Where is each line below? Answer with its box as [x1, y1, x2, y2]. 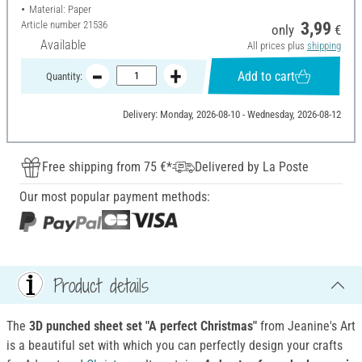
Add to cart [238, 68, 296, 84]
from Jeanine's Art [257, 318, 356, 335]
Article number [21, 19, 83, 32]
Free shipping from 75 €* [42, 159, 172, 175]
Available [40, 37, 86, 53]
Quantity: [45, 69, 82, 82]
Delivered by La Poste [195, 159, 309, 175]
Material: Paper [28, 3, 91, 16]
